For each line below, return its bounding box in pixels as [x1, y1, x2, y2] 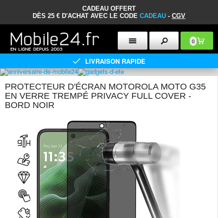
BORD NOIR [5, 100, 54, 110]
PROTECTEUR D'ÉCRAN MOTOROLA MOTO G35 [5, 82, 206, 91]
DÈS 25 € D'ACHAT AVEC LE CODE [33, 12, 140, 19]
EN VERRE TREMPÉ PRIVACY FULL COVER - [5, 91, 191, 101]
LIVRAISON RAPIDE [85, 56, 145, 66]
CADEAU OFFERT [82, 5, 136, 12]
